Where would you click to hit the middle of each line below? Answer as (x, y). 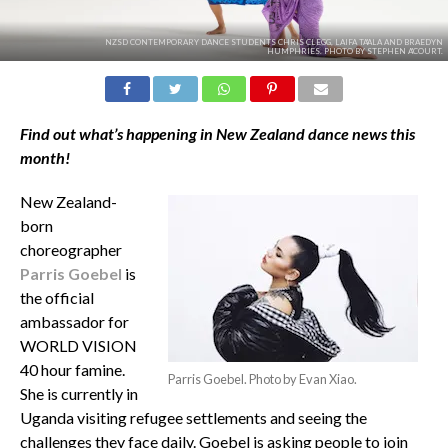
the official (56, 297)
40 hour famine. (72, 369)
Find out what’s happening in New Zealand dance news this (217, 133)
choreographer (70, 249)
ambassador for (74, 321)
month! (44, 157)
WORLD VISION (78, 345)
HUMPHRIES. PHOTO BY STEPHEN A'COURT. (354, 50)
